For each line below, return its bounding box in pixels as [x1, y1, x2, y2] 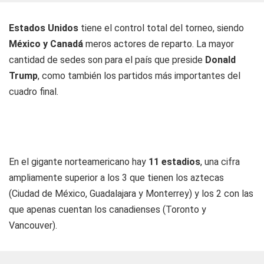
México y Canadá [9, 38, 83, 49]
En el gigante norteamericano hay [9, 156, 148, 167]
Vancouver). [9, 220, 57, 231]
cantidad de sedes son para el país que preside [9, 54, 205, 65]
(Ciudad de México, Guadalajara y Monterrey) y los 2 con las [9, 188, 253, 199]
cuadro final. [9, 86, 58, 97]
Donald [205, 54, 236, 65]
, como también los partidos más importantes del [38, 70, 240, 81]
